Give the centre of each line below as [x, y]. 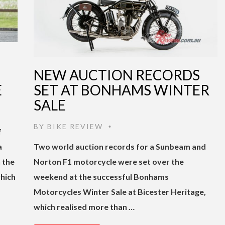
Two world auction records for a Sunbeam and [120, 146]
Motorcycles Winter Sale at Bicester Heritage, [120, 191]
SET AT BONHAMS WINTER [122, 90]
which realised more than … [84, 206]
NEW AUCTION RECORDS [117, 75]
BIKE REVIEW [75, 126]
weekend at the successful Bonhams [101, 176]
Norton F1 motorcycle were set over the [109, 161]
